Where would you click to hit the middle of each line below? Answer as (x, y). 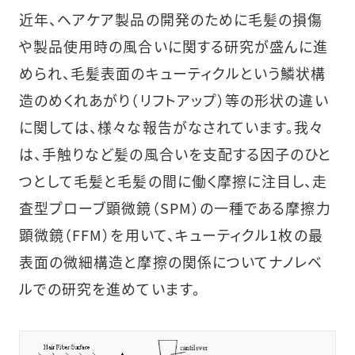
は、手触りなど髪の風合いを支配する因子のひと (175, 154)
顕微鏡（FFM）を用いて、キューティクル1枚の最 (171, 235)
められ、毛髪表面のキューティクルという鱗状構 (172, 73)
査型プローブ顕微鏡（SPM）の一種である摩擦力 (175, 208)
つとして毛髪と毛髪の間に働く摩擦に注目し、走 (173, 181)
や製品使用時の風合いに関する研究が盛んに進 (174, 46)
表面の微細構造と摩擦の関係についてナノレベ (171, 262)
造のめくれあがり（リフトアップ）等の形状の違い (174, 100)
